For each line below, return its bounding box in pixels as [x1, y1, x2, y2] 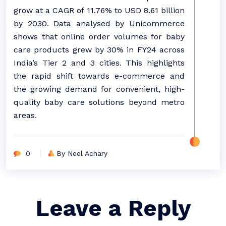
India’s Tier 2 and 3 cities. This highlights [14, 58, 185, 68]
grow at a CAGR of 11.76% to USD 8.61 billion [14, 6, 185, 15]
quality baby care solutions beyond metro [14, 97, 185, 107]
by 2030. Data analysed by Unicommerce [14, 19, 185, 28]
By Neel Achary [56, 149, 107, 157]
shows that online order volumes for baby [14, 32, 185, 41]
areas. [14, 110, 37, 120]
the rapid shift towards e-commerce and [14, 71, 185, 81]
